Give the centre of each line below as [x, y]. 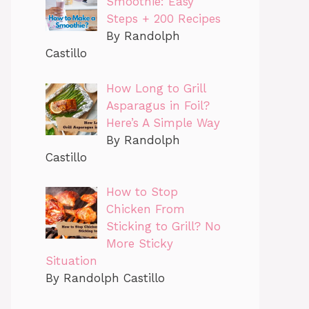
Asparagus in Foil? [158, 105]
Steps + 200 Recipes [163, 19]
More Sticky [139, 243]
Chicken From [145, 209]
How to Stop [142, 192]
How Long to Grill [156, 88]
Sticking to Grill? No [163, 226]
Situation [71, 261]
